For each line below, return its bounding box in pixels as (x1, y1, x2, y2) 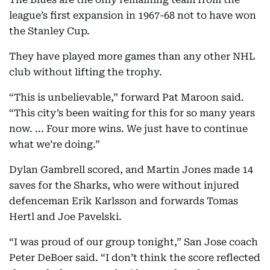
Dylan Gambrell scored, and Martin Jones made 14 (9, 164, 253, 175)
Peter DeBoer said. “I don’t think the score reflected (9, 252, 260, 263)
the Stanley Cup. (9, 25, 90, 37)
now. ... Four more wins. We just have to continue (9, 123, 248, 134)
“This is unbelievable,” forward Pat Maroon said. (9, 92, 244, 103)
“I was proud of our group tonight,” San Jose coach (9, 236, 258, 248)
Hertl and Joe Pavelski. (9, 211, 122, 222)
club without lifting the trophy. (9, 66, 162, 78)
